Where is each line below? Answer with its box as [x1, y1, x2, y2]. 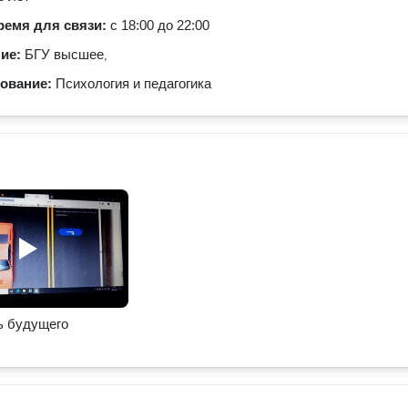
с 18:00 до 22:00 [110, 17, 209, 33]
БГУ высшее [25, 46, 104, 62]
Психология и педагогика [56, 76, 211, 91]
